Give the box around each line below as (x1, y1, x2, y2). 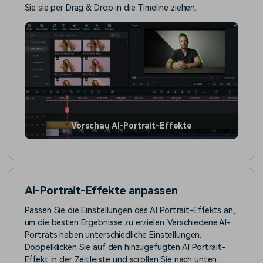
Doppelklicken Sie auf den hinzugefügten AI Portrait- (24, 242, 226, 253)
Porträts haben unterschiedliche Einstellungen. (24, 230, 202, 241)
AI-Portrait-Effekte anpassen (24, 183, 178, 197)
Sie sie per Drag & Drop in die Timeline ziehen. (24, 2, 197, 13)
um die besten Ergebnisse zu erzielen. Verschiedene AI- (24, 218, 231, 228)
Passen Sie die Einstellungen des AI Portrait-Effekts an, (24, 205, 235, 216)
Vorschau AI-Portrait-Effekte (70, 120, 193, 130)
